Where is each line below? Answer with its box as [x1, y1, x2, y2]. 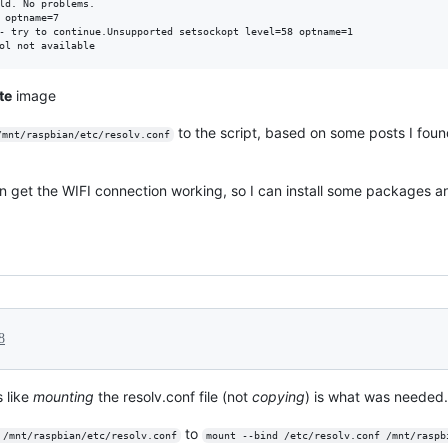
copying [252, 387, 305, 405]
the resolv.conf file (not [94, 387, 252, 405]
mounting [33, 387, 94, 405]
